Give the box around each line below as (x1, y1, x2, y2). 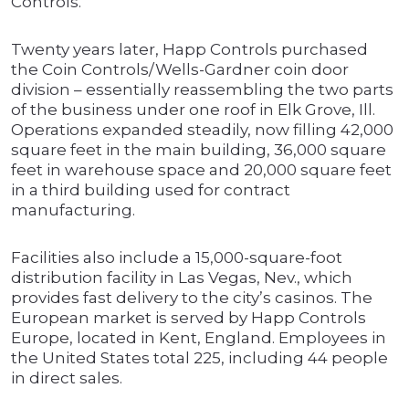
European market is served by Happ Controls (11, 309, 366, 328)
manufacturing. (11, 201, 135, 220)
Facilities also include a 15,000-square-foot (11, 248, 342, 267)
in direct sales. (11, 369, 122, 388)
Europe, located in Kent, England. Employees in (11, 329, 386, 348)
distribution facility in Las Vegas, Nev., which (11, 268, 352, 288)
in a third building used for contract (11, 181, 290, 200)
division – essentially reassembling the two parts (11, 80, 393, 100)
